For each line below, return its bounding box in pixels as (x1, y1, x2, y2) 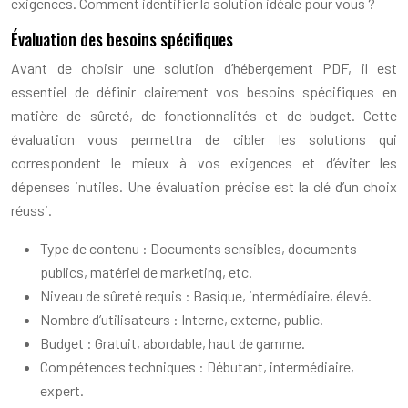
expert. (40, 381, 84, 399)
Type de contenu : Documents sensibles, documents (40, 239, 357, 257)
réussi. (11, 200, 52, 219)
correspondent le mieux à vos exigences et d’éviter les (11, 153, 397, 171)
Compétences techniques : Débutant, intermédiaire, (40, 357, 354, 375)
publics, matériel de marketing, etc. (40, 262, 252, 280)
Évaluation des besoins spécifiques (11, 26, 233, 51)
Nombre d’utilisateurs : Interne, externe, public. (40, 310, 323, 328)
